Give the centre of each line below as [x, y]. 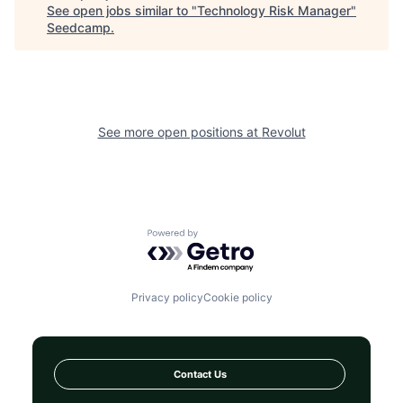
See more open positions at [179, 132]
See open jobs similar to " [122, 11]
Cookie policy [237, 298]
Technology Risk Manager [274, 11]
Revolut [283, 132]
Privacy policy [167, 298]
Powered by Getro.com [226, 237]
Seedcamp [79, 28]
